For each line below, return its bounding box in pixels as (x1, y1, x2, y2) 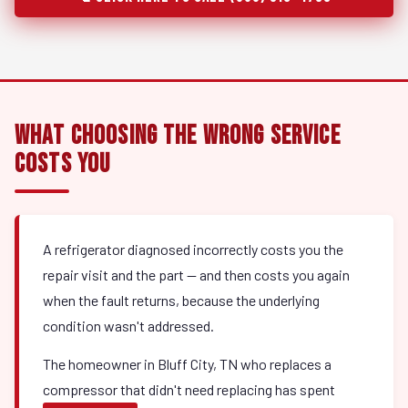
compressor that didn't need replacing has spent (43, 381, 335, 398)
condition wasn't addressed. (43, 317, 214, 334)
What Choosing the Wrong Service (15, 120, 341, 152)
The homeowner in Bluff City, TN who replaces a (43, 355, 331, 372)
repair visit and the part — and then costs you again (43, 266, 350, 283)
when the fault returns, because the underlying (43, 291, 320, 309)
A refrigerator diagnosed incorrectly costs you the (43, 240, 343, 258)
